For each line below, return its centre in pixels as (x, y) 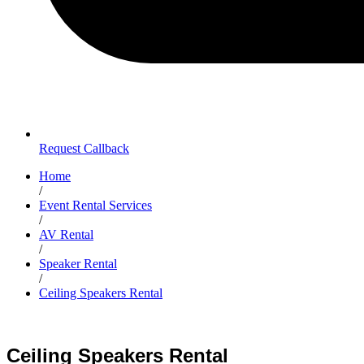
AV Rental (66, 234)
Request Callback (84, 148)
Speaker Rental (78, 264)
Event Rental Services (95, 205)
